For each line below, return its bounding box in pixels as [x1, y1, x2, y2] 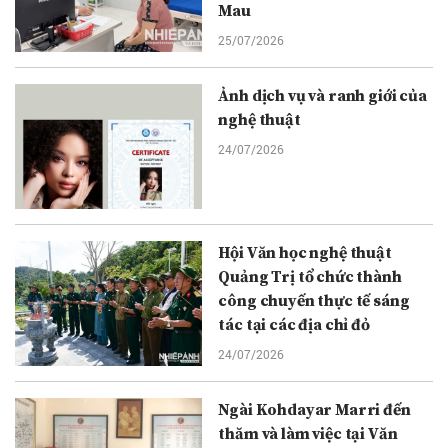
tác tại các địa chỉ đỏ [218, 314, 370, 335]
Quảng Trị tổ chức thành [218, 266, 402, 287]
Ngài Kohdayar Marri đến [218, 399, 411, 420]
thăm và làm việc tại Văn [218, 423, 398, 444]
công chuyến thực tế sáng [218, 290, 410, 311]
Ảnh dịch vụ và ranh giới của [218, 85, 427, 106]
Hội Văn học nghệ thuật [218, 242, 392, 263]
